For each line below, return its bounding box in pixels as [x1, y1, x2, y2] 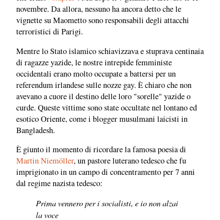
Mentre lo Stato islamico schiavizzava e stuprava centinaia [16, 45, 204, 56]
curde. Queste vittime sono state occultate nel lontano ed [16, 102, 197, 113]
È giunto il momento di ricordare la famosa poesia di [16, 144, 186, 155]
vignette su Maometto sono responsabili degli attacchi [16, 15, 189, 26]
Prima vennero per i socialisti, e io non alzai [36, 197, 178, 208]
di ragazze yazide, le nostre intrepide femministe [16, 56, 172, 68]
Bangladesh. [16, 124, 55, 136]
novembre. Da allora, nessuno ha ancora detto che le [16, 3, 181, 15]
